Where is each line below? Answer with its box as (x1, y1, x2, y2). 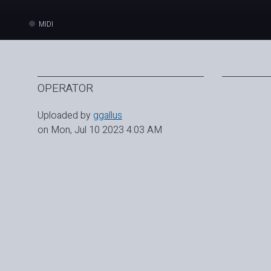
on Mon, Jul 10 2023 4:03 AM (38, 122, 162, 137)
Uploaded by (38, 108, 93, 123)
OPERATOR (38, 79, 93, 97)
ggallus (93, 108, 122, 123)
